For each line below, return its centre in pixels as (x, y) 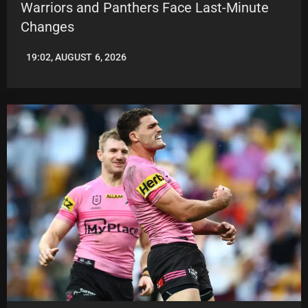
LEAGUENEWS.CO (59, 62)
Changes (47, 27)
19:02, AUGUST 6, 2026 (76, 57)
